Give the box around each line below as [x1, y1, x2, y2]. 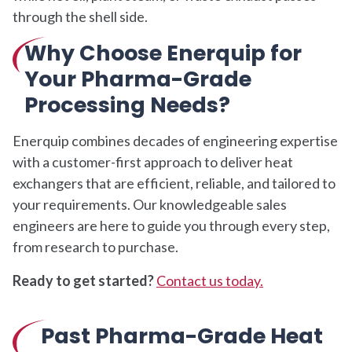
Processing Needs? [24, 90, 230, 119]
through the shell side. [13, 7, 148, 25]
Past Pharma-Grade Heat [41, 321, 323, 350]
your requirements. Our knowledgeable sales [13, 195, 287, 213]
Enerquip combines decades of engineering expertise [13, 131, 338, 149]
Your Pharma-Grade [24, 64, 251, 93]
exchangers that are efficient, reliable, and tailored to [13, 174, 335, 192]
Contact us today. [156, 271, 263, 289]
